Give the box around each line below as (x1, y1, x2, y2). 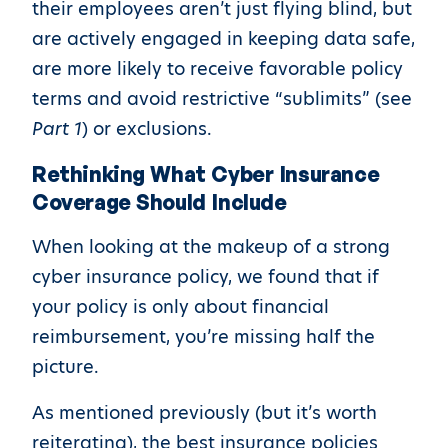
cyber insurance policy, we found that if (32, 264, 379, 289)
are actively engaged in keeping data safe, (32, 26, 415, 51)
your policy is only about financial (32, 294, 329, 319)
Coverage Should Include (32, 189, 287, 215)
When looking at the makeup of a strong (32, 234, 390, 259)
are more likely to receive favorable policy (32, 56, 403, 81)
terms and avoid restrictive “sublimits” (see (32, 86, 412, 111)
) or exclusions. (82, 116, 212, 141)
